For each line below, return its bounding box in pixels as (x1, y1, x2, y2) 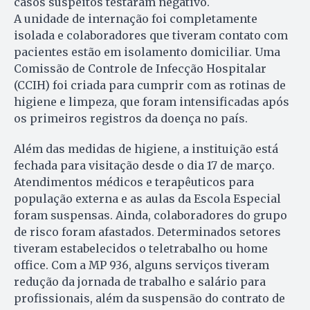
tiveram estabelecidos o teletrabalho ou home (14, 241, 268, 256)
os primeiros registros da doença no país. (14, 111, 248, 126)
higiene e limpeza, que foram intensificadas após (14, 95, 289, 109)
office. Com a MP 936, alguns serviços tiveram (14, 258, 269, 273)
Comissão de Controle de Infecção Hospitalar (14, 62, 266, 76)
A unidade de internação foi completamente (14, 12, 257, 26)
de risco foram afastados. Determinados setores (14, 225, 281, 239)
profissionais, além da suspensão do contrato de (14, 291, 285, 306)
